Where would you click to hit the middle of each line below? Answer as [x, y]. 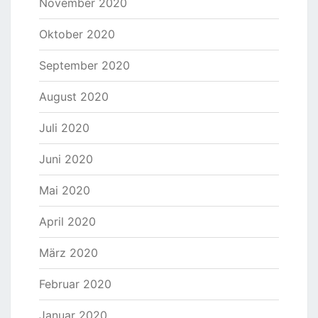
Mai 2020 [65, 191]
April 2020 [67, 222]
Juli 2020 [64, 128]
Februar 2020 [75, 284]
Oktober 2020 [77, 34]
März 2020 [68, 253]
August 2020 [74, 97]
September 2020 [84, 66]
